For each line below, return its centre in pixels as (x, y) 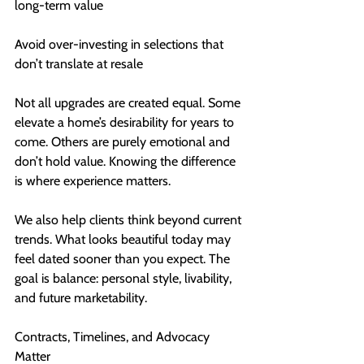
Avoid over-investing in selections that (121, 45)
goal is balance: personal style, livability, (125, 279)
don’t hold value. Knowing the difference (127, 162)
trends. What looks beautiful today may (124, 240)
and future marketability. (81, 298)
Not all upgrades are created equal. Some (129, 103)
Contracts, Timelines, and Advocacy (114, 337)
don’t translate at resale (79, 64)
